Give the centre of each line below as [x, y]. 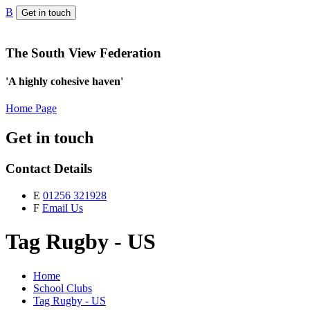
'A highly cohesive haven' [64, 81]
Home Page [31, 109]
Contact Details [49, 169]
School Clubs [63, 288]
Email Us [63, 208]
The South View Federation [83, 53]
